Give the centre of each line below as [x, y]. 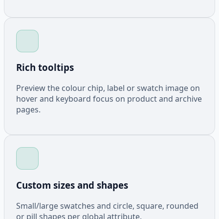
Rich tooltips [45, 67]
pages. [28, 110]
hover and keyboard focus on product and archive [109, 99]
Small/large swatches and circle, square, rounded [107, 206]
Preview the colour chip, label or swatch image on [108, 88]
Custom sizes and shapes [72, 185]
